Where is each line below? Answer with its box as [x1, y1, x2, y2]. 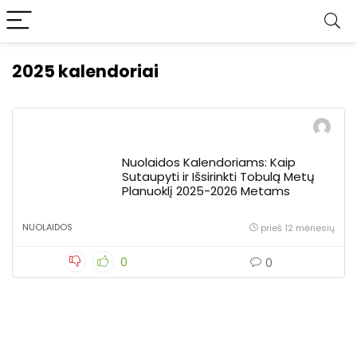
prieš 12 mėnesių [261, 222, 335, 234]
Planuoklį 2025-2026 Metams [122, 182, 290, 199]
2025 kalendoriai [12, 60, 159, 83]
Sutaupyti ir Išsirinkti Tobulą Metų [122, 168, 315, 185]
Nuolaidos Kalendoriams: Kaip [122, 154, 296, 171]
